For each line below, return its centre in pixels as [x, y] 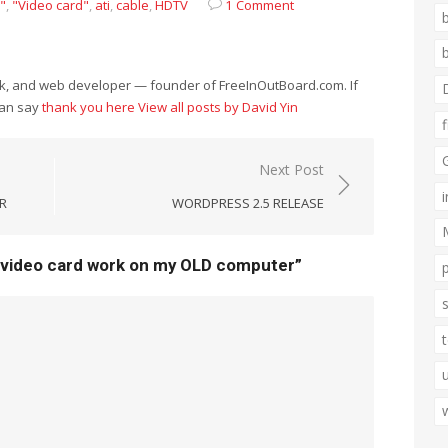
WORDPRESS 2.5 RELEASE [248, 203]
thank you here [88, 107]
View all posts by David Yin [218, 107]
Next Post [291, 169]
